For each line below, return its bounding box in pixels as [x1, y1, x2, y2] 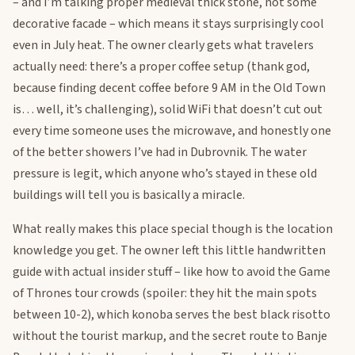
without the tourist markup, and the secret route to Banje [13, 327, 327, 345]
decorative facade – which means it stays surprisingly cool [13, 15, 324, 33]
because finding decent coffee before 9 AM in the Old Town [13, 79, 326, 97]
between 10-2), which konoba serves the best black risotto [13, 306, 330, 324]
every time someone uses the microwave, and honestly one [13, 122, 331, 140]
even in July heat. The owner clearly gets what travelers [13, 36, 314, 55]
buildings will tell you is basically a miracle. [13, 186, 245, 204]
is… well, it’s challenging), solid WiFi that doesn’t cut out [13, 101, 323, 119]
